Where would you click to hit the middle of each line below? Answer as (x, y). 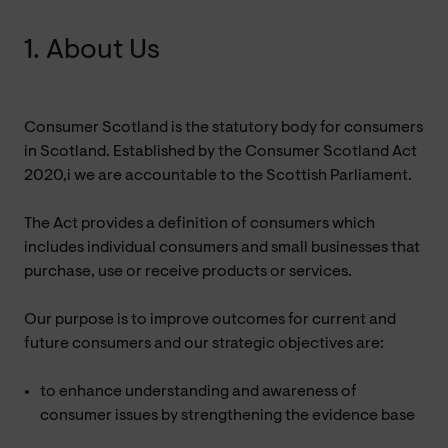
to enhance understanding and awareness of (198, 391)
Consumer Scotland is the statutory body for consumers (223, 127)
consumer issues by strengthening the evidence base (227, 415)
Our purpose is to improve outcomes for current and (210, 319)
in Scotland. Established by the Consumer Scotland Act (220, 151)
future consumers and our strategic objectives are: (204, 343)
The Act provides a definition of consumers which (199, 223)
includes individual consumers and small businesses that (222, 247)
